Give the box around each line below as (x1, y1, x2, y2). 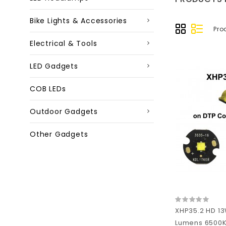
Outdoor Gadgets (30, 106, 98, 117)
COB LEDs (30, 84, 66, 94)
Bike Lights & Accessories (30, 16, 127, 26)
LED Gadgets (30, 61, 78, 71)
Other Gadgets (30, 129, 88, 139)
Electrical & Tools (30, 38, 97, 48)
